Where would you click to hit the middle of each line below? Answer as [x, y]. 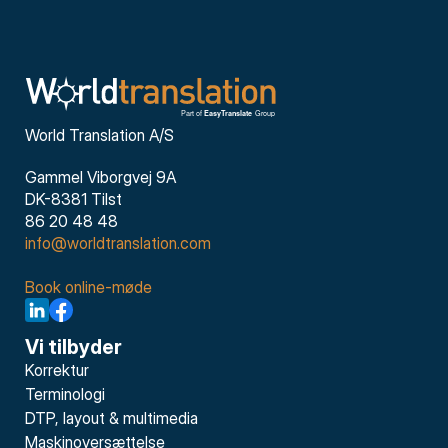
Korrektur [57, 370]
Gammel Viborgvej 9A [100, 177]
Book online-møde [88, 287]
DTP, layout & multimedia [111, 418]
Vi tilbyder [73, 347]
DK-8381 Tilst [73, 199]
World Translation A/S [99, 135]
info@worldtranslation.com [118, 243]
